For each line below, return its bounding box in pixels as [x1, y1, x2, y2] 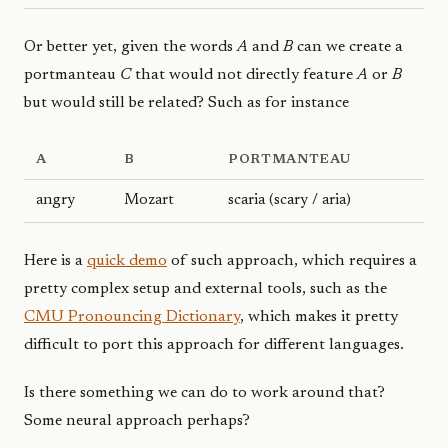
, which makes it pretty [240, 309, 398, 326]
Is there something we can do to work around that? [24, 385, 385, 402]
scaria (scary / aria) [228, 193, 351, 209]
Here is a [24, 253, 87, 270]
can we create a [293, 39, 403, 56]
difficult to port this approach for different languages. [24, 337, 404, 354]
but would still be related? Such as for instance [24, 95, 349, 112]
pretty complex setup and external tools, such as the [24, 281, 387, 298]
